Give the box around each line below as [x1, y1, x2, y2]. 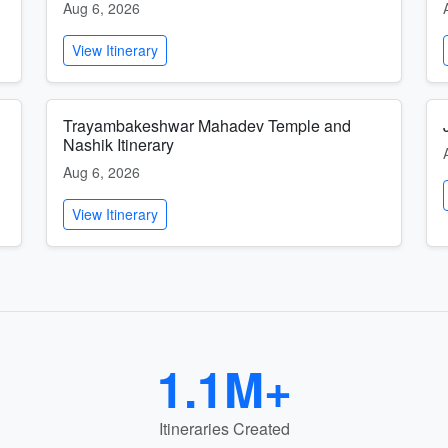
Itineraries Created [158, 417, 290, 440]
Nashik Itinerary [63, 133, 174, 156]
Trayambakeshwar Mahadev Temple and [63, 114, 351, 137]
